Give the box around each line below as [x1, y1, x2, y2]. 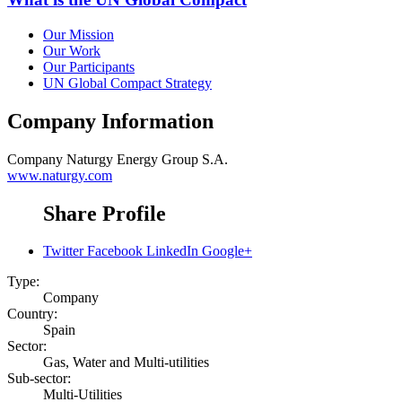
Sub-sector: [7, 371, 71, 387]
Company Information [7, 109, 214, 133]
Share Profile [43, 201, 166, 225]
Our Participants [43, 58, 135, 74]
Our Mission [43, 26, 114, 42]
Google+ [202, 243, 252, 259]
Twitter [43, 243, 83, 259]
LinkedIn [146, 243, 198, 259]
